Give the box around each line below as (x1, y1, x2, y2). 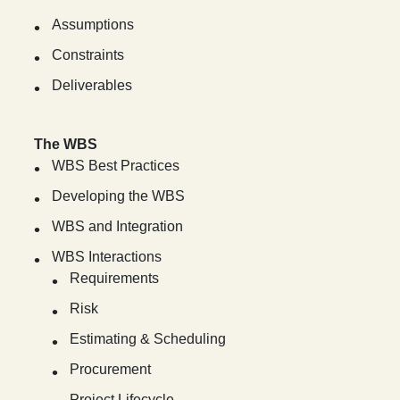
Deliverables (52, 78, 133, 94)
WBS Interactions (52, 249, 162, 265)
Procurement (70, 362, 152, 378)
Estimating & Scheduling (70, 331, 227, 347)
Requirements (70, 271, 160, 287)
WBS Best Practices (52, 158, 180, 174)
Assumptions (52, 17, 135, 33)
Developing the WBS (52, 188, 186, 204)
